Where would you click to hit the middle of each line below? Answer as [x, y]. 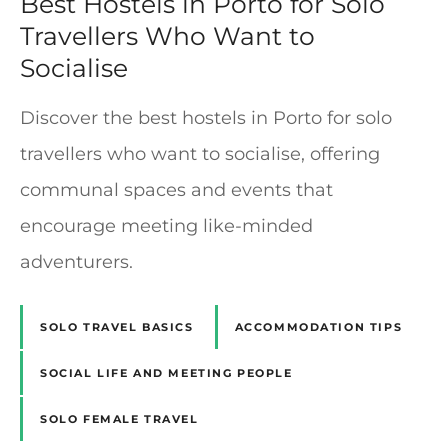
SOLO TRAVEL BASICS [117, 326]
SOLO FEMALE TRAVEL [119, 418]
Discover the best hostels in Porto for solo [206, 118]
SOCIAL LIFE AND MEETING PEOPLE [166, 372]
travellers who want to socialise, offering [200, 154]
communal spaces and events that [176, 190]
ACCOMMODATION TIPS [318, 326]
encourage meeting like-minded [166, 226]
